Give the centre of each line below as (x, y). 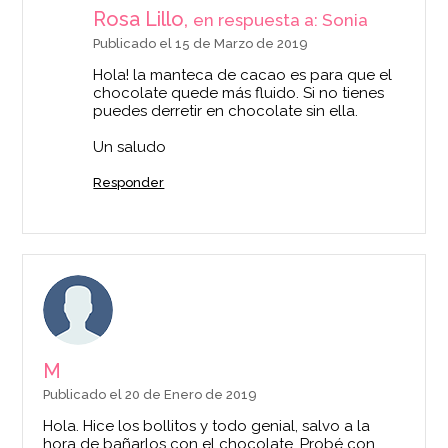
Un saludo (130, 147)
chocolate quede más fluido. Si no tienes (239, 93)
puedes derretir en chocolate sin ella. (226, 111)
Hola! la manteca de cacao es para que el (243, 75)
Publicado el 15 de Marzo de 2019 (201, 44)
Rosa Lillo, (143, 19)
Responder (129, 183)
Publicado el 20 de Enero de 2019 (150, 395)
